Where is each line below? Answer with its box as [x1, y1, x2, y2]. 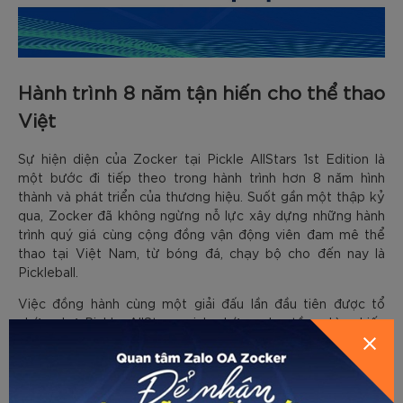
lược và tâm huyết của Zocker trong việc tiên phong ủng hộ [18, 332, 385, 349]
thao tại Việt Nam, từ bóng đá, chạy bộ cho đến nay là [18, 244, 385, 261]
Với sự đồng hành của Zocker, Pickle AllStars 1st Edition [18, 382, 385, 399]
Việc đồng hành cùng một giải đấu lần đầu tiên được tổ [18, 294, 385, 311]
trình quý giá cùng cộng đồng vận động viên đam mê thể [18, 225, 385, 242]
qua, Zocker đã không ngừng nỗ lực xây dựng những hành [18, 206, 385, 223]
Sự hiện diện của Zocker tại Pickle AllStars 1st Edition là [18, 149, 385, 166]
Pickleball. [18, 263, 78, 280]
